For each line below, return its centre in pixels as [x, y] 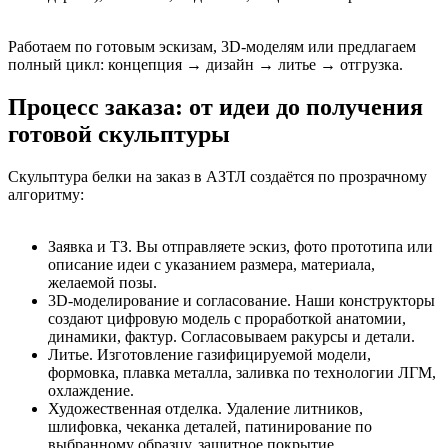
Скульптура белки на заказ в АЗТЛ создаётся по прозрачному [217, 177]
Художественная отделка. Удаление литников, [205, 409]
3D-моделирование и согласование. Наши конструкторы [241, 301]
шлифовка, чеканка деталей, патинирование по [210, 427]
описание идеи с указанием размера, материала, [211, 265]
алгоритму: [46, 195]
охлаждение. [91, 391]
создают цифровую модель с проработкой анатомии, [227, 319]
